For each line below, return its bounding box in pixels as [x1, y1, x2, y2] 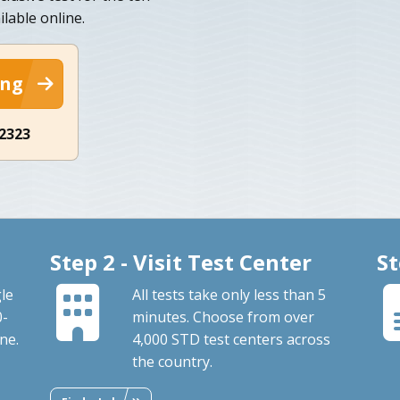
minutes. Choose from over [131, 306, 314, 327]
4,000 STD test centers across [131, 329, 330, 349]
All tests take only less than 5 [131, 284, 326, 304]
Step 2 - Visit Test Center [49, 246, 312, 277]
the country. [131, 351, 212, 371]
